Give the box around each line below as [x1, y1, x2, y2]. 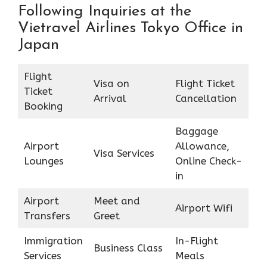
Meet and [93, 195, 140, 207]
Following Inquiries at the [18, 4, 191, 20]
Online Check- [175, 155, 242, 167]
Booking [23, 100, 63, 113]
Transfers [23, 210, 70, 222]
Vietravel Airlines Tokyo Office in [18, 20, 243, 37]
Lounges [23, 155, 64, 167]
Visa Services [93, 147, 154, 160]
